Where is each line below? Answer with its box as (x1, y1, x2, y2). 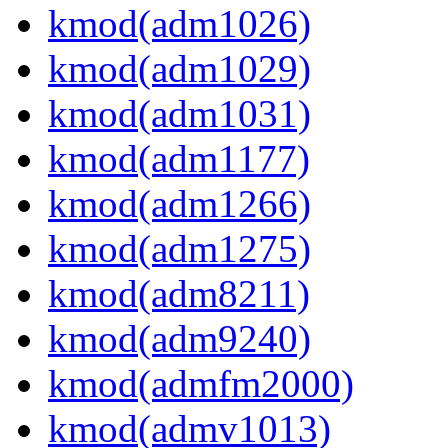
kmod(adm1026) (48, 2, 311, 46)
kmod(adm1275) (48, 227, 311, 271)
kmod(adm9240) (48, 317, 311, 361)
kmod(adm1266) (48, 182, 311, 226)
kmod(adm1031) (48, 92, 311, 136)
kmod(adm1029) (48, 47, 311, 91)
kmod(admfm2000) (48, 362, 354, 406)
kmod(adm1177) (48, 137, 310, 181)
